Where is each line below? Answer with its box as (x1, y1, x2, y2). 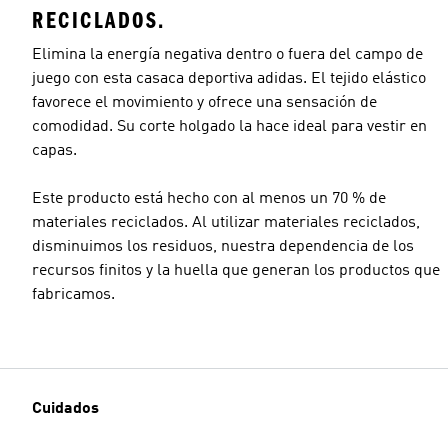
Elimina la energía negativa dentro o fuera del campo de (32, 46, 423, 63)
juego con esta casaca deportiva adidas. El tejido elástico (32, 70, 426, 87)
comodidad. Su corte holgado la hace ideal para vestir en (32, 118, 427, 135)
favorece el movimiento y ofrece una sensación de (32, 94, 377, 111)
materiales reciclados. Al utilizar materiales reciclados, (32, 214, 420, 231)
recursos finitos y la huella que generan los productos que (32, 262, 440, 279)
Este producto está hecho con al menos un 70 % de (32, 190, 386, 207)
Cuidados (32, 401, 99, 417)
